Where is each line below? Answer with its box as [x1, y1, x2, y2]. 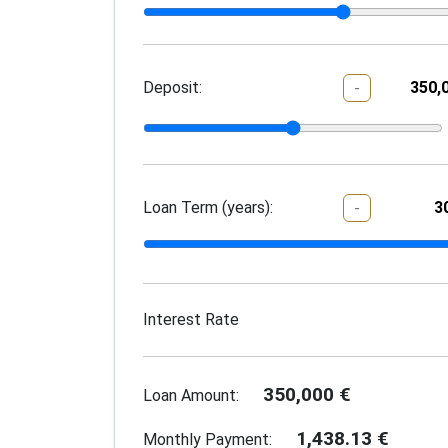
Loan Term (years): [143, 197, 273, 217]
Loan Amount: [143, 386, 239, 406]
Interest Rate [143, 310, 239, 330]
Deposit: [143, 78, 202, 98]
